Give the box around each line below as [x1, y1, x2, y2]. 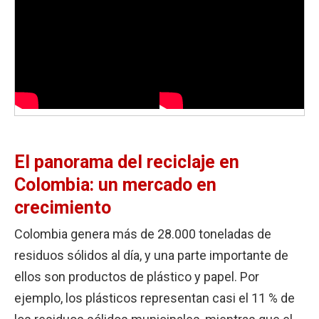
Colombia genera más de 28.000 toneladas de [14, 226, 271, 241]
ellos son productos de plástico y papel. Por [14, 268, 259, 284]
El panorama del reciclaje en [14, 151, 239, 172]
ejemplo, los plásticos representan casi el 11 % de [14, 290, 295, 305]
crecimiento [14, 197, 111, 218]
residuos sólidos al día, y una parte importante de [14, 247, 288, 263]
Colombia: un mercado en [14, 174, 216, 195]
